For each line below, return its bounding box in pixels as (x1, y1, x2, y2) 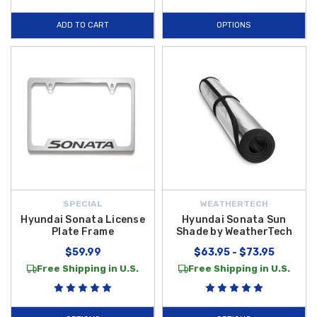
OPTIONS (217, 21, 251, 30)
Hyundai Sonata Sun (182, 214, 287, 226)
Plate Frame (52, 226, 114, 238)
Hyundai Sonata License (21, 214, 145, 226)
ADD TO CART (56, 21, 109, 30)
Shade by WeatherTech (175, 226, 292, 238)
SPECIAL (63, 199, 103, 209)
